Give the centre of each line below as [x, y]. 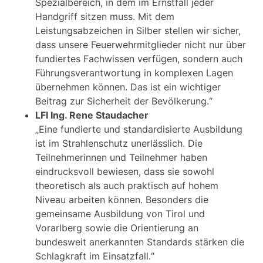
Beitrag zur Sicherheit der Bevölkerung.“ [124, 101]
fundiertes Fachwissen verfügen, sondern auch [139, 59]
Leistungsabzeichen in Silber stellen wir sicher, [138, 31]
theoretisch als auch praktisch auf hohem [127, 186]
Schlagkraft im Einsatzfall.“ [95, 256]
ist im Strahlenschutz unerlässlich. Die [119, 143]
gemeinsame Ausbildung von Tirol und [120, 214]
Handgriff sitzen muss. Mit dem [105, 16]
